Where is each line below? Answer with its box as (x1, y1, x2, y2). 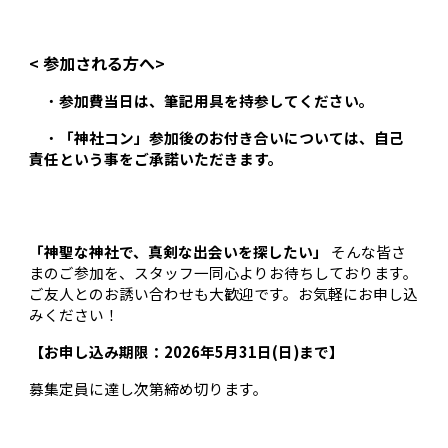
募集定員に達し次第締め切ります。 (29, 378, 269, 400)
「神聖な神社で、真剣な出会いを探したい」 (29, 241, 329, 263)
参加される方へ (43, 50, 156, 75)
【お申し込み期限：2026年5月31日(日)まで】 (29, 341, 345, 363)
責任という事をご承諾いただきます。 (29, 147, 284, 169)
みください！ (29, 304, 120, 326)
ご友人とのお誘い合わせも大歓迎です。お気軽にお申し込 (29, 283, 419, 305)
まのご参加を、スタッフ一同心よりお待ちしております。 (29, 262, 419, 284)
